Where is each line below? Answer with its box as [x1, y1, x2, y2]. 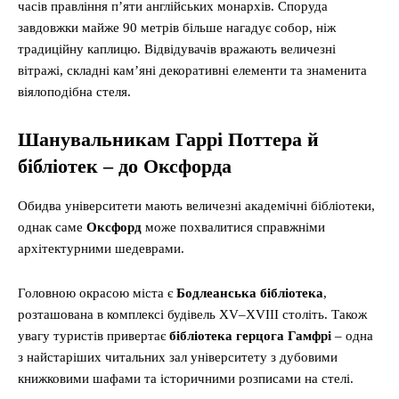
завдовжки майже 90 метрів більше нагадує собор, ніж [18, 20, 336, 36]
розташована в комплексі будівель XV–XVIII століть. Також [18, 307, 367, 322]
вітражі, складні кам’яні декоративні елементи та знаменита [18, 63, 367, 78]
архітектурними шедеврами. [18, 241, 184, 256]
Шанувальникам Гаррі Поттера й [18, 128, 319, 151]
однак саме [18, 220, 86, 235]
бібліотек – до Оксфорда [18, 155, 232, 178]
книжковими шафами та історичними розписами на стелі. [18, 371, 354, 387]
